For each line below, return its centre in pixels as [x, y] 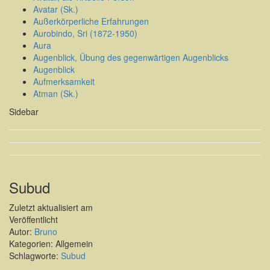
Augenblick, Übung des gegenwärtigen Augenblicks [131, 58]
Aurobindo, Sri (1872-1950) [85, 33]
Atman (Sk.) [56, 94]
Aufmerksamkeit [64, 82]
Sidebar [24, 112]
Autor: [22, 232]
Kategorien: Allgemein [51, 244]
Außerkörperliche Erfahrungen [91, 21]
